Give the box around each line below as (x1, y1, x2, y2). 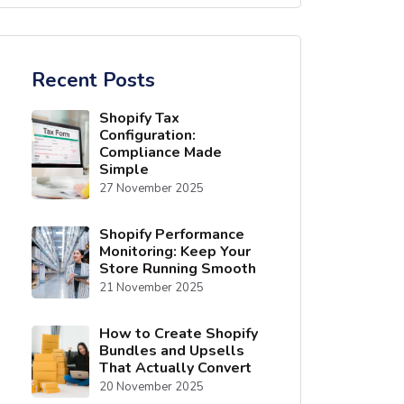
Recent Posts (32, 67, 155, 94)
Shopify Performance (98, 225, 244, 244)
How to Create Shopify (98, 324, 258, 344)
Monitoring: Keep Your (98, 242, 251, 262)
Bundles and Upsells (98, 341, 244, 361)
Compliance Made (98, 142, 222, 162)
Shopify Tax (98, 108, 179, 128)
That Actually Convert (98, 358, 252, 378)
